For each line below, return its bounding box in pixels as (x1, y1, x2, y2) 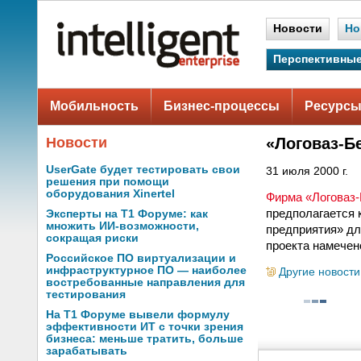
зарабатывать (46, 345, 127, 357)
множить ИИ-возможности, (46, 220, 199, 232)
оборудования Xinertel (46, 188, 175, 200)
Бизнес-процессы (164, 99, 280, 113)
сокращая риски (46, 232, 139, 244)
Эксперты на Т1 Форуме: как (46, 208, 208, 220)
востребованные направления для (46, 276, 245, 288)
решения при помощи (46, 176, 169, 188)
